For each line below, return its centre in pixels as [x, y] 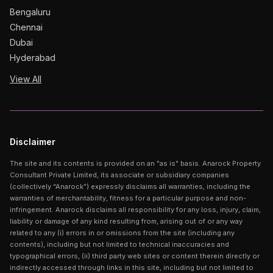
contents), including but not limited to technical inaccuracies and [119, 244]
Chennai [26, 27]
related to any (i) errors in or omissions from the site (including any [122, 232]
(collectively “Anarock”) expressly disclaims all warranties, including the [130, 186]
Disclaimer [33, 141]
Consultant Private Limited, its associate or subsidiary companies [119, 175]
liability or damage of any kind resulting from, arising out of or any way [126, 221]
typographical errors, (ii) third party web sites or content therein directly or [135, 256]
